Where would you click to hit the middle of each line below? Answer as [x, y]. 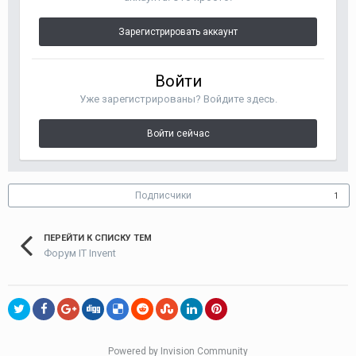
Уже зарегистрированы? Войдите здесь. [178, 99]
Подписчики [163, 195]
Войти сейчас [178, 133]
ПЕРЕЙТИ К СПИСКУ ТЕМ [98, 238]
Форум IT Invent [80, 253]
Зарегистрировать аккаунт [178, 32]
